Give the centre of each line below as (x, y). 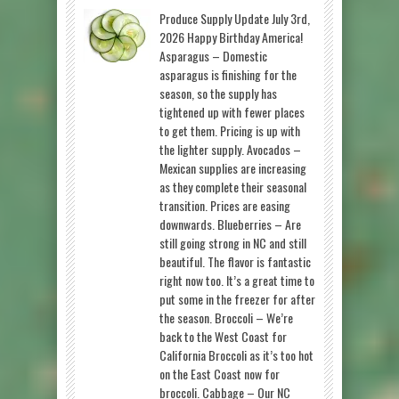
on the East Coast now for (220, 373)
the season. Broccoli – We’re (226, 317)
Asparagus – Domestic (213, 55)
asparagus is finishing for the (228, 74)
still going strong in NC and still (233, 242)
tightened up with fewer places (232, 111)
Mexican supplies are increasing (233, 167)
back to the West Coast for (223, 336)
